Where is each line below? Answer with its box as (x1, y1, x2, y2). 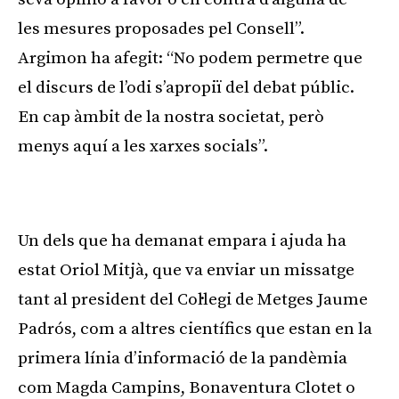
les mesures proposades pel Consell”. (18, 18, 305, 39)
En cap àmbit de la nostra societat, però (18, 106, 324, 127)
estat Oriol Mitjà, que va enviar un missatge (18, 259, 354, 281)
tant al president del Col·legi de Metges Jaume (18, 289, 368, 310)
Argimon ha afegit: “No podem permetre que (18, 47, 362, 69)
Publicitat (175, 187, 215, 199)
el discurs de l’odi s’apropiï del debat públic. (18, 77, 354, 98)
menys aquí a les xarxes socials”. (18, 135, 268, 157)
